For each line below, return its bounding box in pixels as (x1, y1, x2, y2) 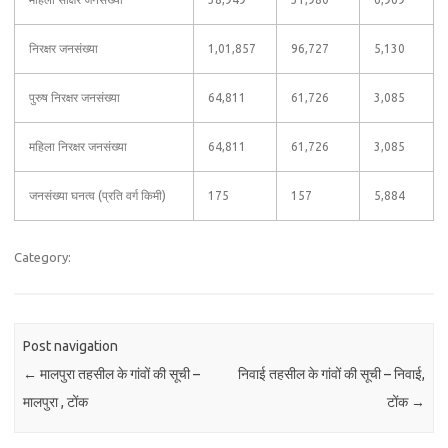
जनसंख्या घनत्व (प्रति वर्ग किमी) (29, 189, 166, 202)
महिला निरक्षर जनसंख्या (29, 140, 127, 153)
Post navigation (23, 338, 119, 355)
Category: (14, 250, 71, 264)
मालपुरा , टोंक (23, 394, 89, 411)
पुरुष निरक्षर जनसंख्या (29, 91, 120, 104)
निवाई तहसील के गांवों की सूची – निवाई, (237, 366, 425, 383)
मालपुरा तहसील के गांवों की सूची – (37, 366, 201, 383)
